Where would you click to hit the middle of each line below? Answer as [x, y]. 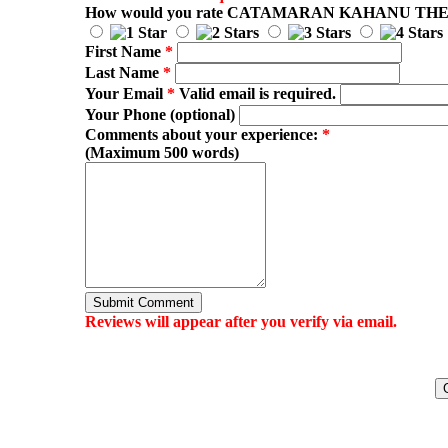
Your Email [125, 94]
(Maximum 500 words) [161, 153]
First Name [124, 52]
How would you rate [155, 13]
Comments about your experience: [203, 135]
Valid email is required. [255, 94]
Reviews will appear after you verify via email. [240, 322]
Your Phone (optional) [159, 115]
